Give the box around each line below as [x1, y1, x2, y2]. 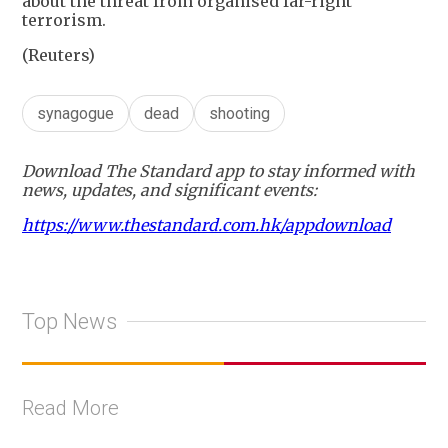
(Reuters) [22, 45, 95, 66]
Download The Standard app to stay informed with [22, 161, 415, 182]
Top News [22, 308, 117, 334]
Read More [22, 396, 119, 421]
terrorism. [22, 10, 106, 31]
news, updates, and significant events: [22, 180, 317, 201]
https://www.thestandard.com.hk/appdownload [22, 215, 391, 236]
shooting [209, 104, 270, 124]
